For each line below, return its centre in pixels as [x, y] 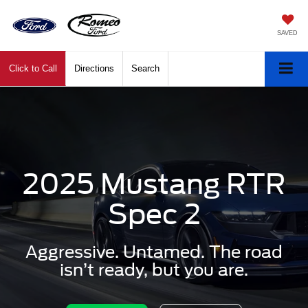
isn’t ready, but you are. [154, 270]
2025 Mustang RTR [154, 185]
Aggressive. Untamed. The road [154, 252]
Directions [94, 69]
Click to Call [33, 69]
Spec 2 [154, 215]
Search [145, 69]
